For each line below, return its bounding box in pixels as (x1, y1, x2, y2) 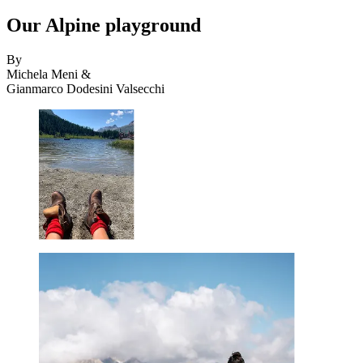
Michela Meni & (6, 67, 91, 82)
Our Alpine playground (6, 15, 201, 36)
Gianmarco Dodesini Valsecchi (6, 82, 164, 96)
